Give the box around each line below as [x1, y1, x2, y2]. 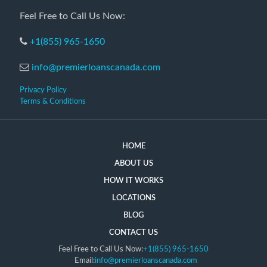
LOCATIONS [111, 194, 156, 202]
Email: [74, 256, 95, 265]
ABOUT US [114, 159, 153, 167]
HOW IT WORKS [104, 176, 163, 185]
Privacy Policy [20, 86, 67, 94]
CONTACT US [109, 228, 158, 237]
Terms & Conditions [20, 97, 86, 105]
